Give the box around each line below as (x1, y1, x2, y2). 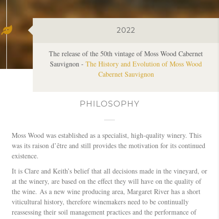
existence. (12, 151, 39, 160)
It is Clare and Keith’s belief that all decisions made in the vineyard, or (12, 166, 207, 175)
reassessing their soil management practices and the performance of (12, 207, 197, 217)
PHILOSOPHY (80, 99, 139, 109)
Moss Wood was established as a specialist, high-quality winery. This (12, 130, 201, 140)
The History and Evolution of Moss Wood (86, 19, 202, 29)
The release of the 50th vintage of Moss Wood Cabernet (49, 9, 203, 19)
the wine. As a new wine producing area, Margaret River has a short (12, 186, 200, 196)
